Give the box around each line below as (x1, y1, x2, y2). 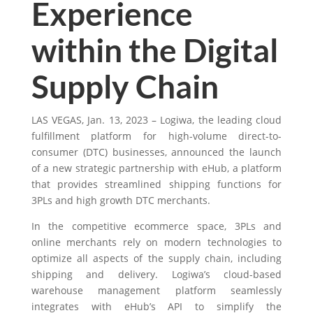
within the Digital (31, 31, 278, 69)
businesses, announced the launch (112, 145, 282, 159)
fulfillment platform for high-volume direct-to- (31, 129, 282, 143)
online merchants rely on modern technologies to (31, 235, 282, 249)
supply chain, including (168, 252, 282, 265)
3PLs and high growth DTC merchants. (31, 194, 216, 207)
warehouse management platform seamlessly (31, 284, 282, 297)
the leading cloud (198, 113, 282, 126)
